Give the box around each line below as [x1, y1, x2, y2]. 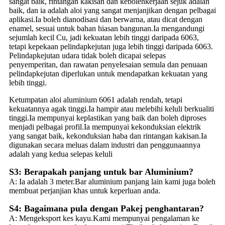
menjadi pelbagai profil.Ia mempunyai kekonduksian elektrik [9, 122, 201, 131]
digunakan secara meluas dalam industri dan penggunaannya [9, 140, 200, 149]
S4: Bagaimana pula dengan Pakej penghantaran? [9, 203, 204, 213]
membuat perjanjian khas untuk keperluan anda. [9, 186, 160, 195]
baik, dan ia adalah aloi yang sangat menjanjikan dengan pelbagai [9, 6, 216, 15]
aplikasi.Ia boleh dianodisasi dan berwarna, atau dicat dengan [9, 15, 202, 24]
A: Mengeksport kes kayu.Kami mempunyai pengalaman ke [9, 213, 199, 222]
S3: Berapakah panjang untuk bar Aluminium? [9, 166, 193, 177]
